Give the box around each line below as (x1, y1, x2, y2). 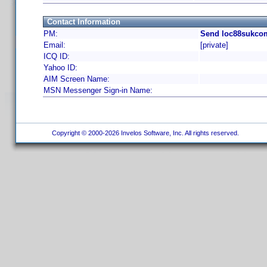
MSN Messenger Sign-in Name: (44, 86, 153, 95)
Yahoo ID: (44, 63, 77, 72)
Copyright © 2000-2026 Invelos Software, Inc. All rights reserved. (48, 129, 241, 136)
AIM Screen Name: (44, 74, 110, 83)
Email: (44, 41, 66, 49)
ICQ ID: (44, 52, 70, 61)
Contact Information (47, 17, 120, 26)
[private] (200, 41, 228, 49)
